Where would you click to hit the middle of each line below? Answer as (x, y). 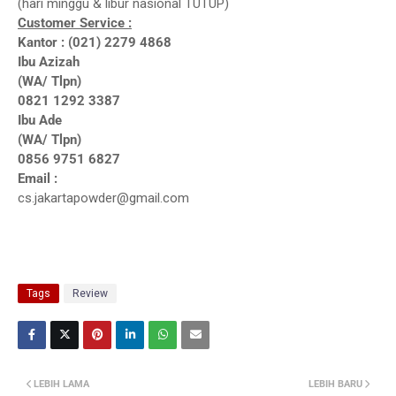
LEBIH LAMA (61, 384)
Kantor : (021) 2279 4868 (95, 42)
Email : (38, 179)
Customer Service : (75, 23)
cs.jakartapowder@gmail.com (103, 198)
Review (90, 293)
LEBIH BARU (335, 384)
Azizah (59, 62)
